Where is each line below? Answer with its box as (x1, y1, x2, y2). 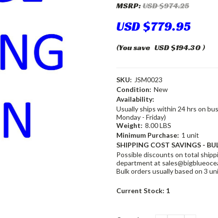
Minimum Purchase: (116, 131, 179, 139)
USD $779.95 (116, 18, 191, 34)
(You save (116, 42, 150, 53)
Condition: (116, 85, 151, 93)
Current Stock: (116, 186, 166, 195)
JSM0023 (134, 75, 163, 84)
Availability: (116, 95, 154, 103)
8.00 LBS (145, 121, 171, 129)
